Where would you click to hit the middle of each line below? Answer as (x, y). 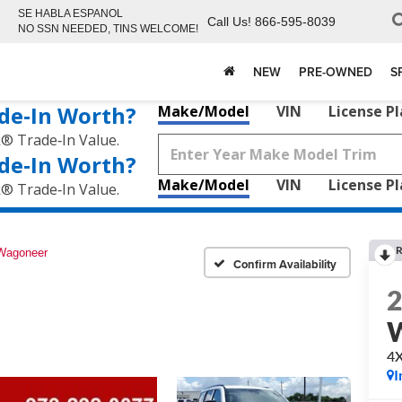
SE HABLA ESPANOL (70, 13)
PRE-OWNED (336, 72)
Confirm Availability (285, 264)
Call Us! (229, 22)
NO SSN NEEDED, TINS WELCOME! (108, 29)
